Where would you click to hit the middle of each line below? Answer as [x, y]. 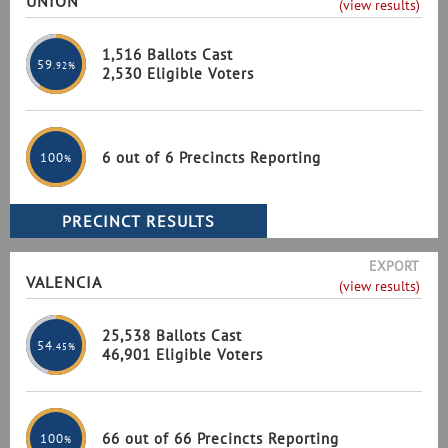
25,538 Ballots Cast [172, 335]
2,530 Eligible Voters [178, 73]
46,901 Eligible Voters [182, 354]
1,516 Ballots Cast [167, 54]
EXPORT [393, 266]
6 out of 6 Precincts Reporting [211, 157]
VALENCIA [64, 282]
